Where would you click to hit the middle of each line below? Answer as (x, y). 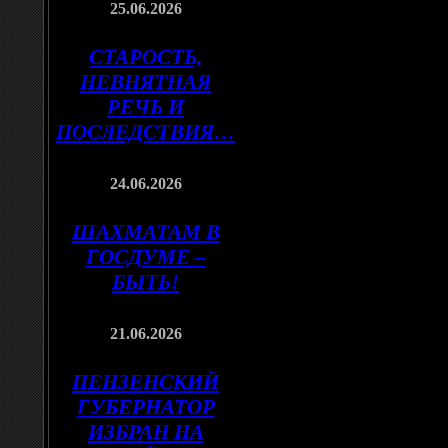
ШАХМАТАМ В (145, 232)
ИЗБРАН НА (145, 432)
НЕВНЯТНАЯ (145, 82)
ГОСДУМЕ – (145, 257)
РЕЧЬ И (145, 107)
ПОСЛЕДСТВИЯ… (145, 132)
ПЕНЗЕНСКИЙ (145, 382)
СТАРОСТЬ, (145, 57)
